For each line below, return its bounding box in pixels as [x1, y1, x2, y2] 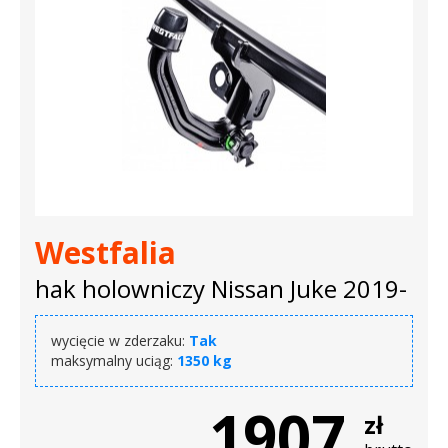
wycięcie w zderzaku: [51, 331, 190, 351]
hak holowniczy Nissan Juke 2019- [35, 272, 407, 306]
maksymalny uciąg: [51, 351, 178, 371]
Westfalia [35, 232, 176, 274]
